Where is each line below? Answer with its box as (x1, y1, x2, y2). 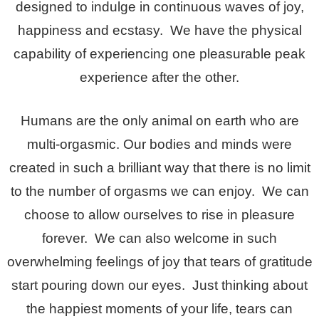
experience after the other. (80, 69, 239, 85)
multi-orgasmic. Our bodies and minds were (27, 136, 292, 152)
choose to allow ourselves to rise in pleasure (24, 206, 295, 222)
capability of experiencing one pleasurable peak (14, 46, 305, 61)
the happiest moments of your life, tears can (26, 300, 293, 316)
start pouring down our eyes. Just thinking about (11, 277, 308, 293)
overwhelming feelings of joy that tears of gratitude (6, 253, 313, 269)
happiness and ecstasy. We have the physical (17, 22, 302, 38)
